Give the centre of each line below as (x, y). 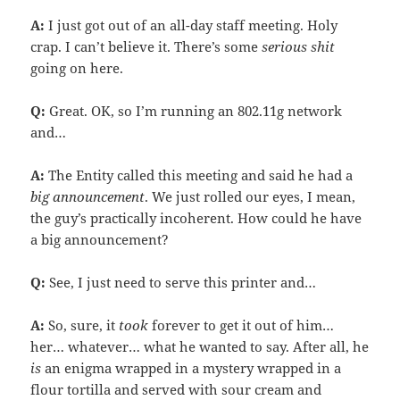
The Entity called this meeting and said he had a (199, 175)
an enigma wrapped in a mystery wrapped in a (192, 368)
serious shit (299, 47)
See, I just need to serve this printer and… (181, 283)
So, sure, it (82, 325)
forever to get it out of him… (242, 325)
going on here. (77, 68)
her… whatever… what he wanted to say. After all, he (200, 347)
